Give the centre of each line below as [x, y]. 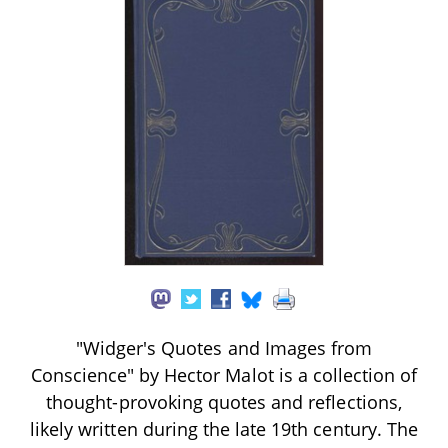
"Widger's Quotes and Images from [224, 347]
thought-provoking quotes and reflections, [224, 401]
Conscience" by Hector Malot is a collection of [224, 374]
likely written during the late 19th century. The [224, 428]
